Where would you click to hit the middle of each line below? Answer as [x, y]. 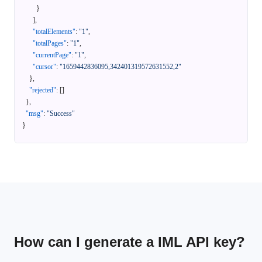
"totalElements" [54, 32]
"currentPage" [52, 55]
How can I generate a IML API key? [130, 242]
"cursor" [44, 67]
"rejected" [43, 90]
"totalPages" [50, 44]
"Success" [61, 114]
